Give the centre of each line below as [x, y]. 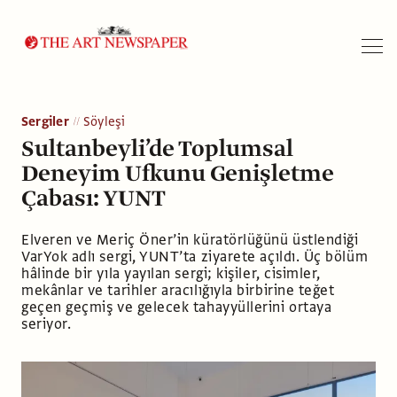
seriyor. [47, 324]
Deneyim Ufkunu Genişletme [178, 173]
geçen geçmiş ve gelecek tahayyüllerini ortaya [177, 307]
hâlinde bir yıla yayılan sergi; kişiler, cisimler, [171, 273]
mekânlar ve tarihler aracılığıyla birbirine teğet [178, 290]
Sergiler [45, 121]
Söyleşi [104, 121]
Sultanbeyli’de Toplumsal [157, 148]
